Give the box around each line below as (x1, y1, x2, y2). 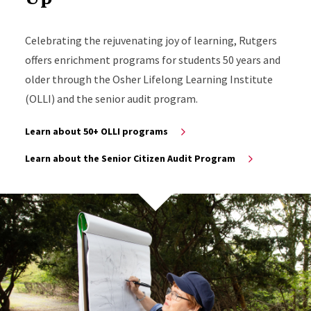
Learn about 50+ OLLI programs (24, 124, 168, 137)
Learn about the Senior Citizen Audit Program (24, 151, 235, 165)
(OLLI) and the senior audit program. (24, 91, 200, 106)
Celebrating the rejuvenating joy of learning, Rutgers (24, 33, 277, 47)
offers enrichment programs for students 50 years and (24, 52, 280, 67)
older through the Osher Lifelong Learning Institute (24, 72, 273, 86)
